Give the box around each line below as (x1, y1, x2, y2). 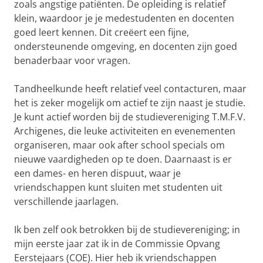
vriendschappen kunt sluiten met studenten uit (14, 181, 222, 194)
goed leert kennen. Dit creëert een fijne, (14, 26, 189, 39)
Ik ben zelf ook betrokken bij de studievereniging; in (14, 223, 240, 236)
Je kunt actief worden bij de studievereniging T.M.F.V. (14, 110, 245, 123)
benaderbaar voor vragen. (14, 54, 130, 67)
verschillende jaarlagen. (14, 195, 119, 208)
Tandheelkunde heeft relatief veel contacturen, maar (14, 82, 247, 95)
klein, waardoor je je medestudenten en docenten (14, 12, 234, 25)
